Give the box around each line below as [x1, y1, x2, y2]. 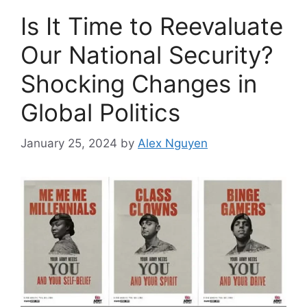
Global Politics [21, 98, 180, 127]
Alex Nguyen [138, 136, 208, 150]
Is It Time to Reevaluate [21, 12, 283, 41]
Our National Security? [21, 40, 273, 70]
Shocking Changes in [21, 69, 257, 99]
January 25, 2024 [21, 136, 117, 150]
